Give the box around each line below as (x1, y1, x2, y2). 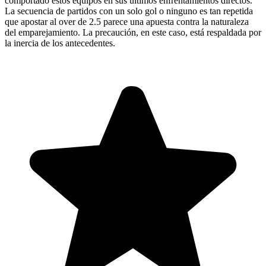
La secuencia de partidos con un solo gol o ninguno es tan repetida (5, 6, 253, 17)
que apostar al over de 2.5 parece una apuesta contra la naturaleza (5, 17, 249, 27)
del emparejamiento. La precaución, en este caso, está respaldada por (5, 27, 261, 38)
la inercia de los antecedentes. (5, 38, 115, 49)
